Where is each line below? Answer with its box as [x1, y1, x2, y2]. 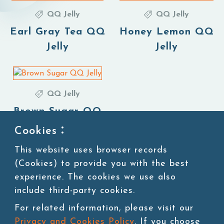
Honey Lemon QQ [119, 27, 214, 37]
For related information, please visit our [14, 203, 193, 213]
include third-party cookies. [14, 186, 135, 195]
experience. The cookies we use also [14, 172, 176, 182]
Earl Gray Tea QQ [9, 27, 105, 37]
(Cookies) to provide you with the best [14, 159, 189, 168]
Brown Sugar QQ [13, 106, 102, 117]
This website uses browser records [14, 145, 167, 155]
